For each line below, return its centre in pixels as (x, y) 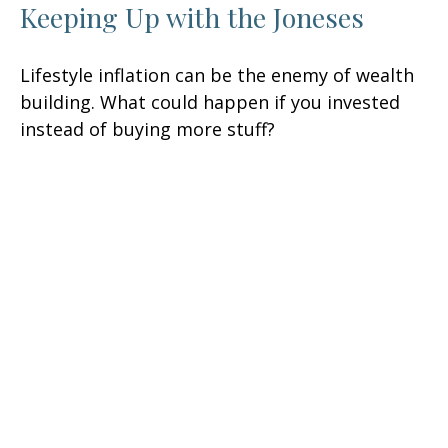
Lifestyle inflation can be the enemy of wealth (217, 75)
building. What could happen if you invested (210, 102)
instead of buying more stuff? (147, 129)
